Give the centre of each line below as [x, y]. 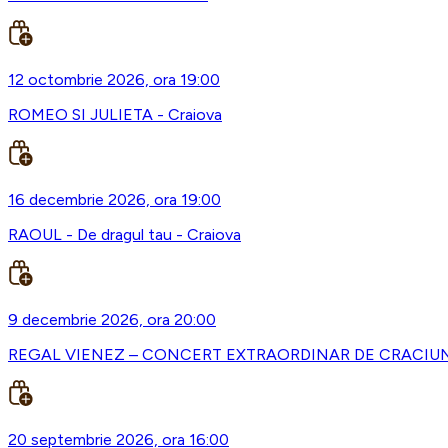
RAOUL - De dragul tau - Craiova [124, 235]
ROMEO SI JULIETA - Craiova [115, 115]
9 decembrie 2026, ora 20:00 [112, 320]
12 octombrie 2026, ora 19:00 [114, 80]
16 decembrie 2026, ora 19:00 [114, 200]
